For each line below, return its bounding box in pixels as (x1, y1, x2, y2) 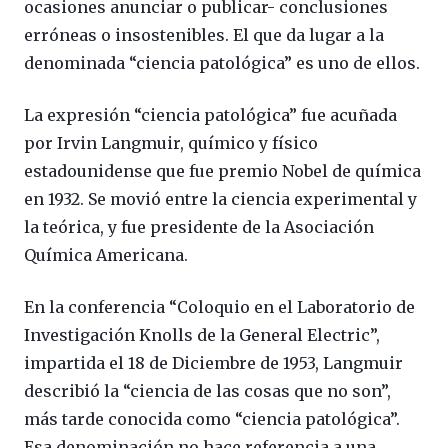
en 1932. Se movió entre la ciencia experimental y (24, 189, 417, 209)
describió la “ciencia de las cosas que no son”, (24, 381, 391, 401)
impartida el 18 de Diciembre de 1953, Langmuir (24, 353, 403, 373)
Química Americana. (24, 245, 188, 265)
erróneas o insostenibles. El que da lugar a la (24, 25, 384, 45)
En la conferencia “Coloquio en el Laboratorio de (24, 297, 415, 317)
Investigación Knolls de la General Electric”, (24, 325, 380, 345)
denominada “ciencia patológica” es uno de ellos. (24, 53, 420, 73)
